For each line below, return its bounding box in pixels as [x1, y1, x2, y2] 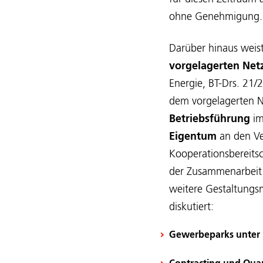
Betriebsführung [169, 114, 250, 124]
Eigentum [169, 131, 217, 142]
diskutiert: [169, 202, 214, 213]
